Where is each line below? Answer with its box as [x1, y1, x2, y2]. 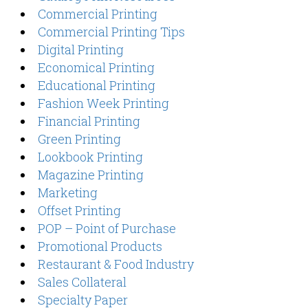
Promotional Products [38, 238, 162, 254]
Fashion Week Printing [38, 95, 169, 111]
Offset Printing [38, 202, 121, 219]
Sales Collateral [38, 274, 126, 290]
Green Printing [38, 131, 121, 147]
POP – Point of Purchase [38, 220, 176, 236]
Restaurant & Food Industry [38, 256, 194, 272]
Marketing [38, 184, 98, 201]
